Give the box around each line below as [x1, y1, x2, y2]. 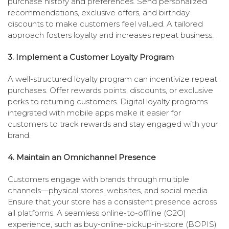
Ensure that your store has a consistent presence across [8, 197, 217, 207]
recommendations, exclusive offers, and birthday [8, 8, 190, 18]
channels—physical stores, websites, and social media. [8, 186, 209, 196]
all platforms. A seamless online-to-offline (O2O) [8, 208, 186, 218]
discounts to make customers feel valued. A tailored [8, 19, 203, 29]
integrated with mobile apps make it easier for [8, 108, 181, 118]
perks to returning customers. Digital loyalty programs [8, 97, 208, 107]
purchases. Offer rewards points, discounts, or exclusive [8, 85, 213, 96]
